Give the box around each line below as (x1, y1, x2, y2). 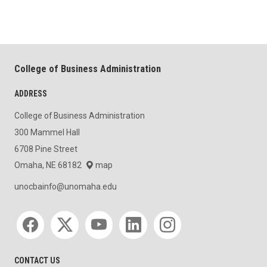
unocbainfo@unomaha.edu (14, 182, 117, 192)
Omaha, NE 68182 (14, 160, 85, 170)
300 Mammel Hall (14, 128, 80, 138)
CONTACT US (14, 255, 60, 265)
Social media (14, 208, 65, 219)
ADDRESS (14, 88, 47, 98)
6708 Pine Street (14, 144, 77, 154)
